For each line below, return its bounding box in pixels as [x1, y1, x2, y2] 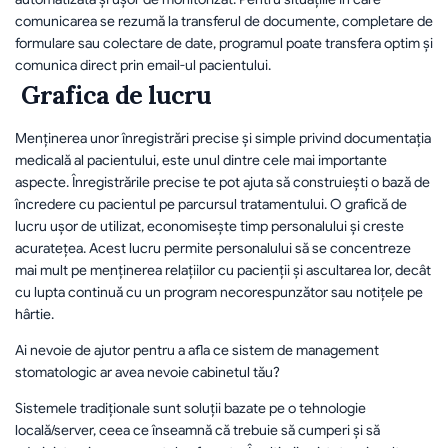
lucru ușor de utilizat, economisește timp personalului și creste [15, 217, 404, 235]
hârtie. [15, 305, 54, 323]
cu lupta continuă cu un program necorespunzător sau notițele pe [15, 283, 423, 301]
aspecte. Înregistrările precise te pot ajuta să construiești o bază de [15, 173, 430, 191]
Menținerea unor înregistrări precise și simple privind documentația [15, 129, 431, 147]
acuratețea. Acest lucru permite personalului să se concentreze [15, 239, 411, 257]
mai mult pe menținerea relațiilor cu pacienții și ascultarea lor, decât [15, 261, 431, 279]
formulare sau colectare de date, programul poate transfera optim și [15, 34, 433, 52]
